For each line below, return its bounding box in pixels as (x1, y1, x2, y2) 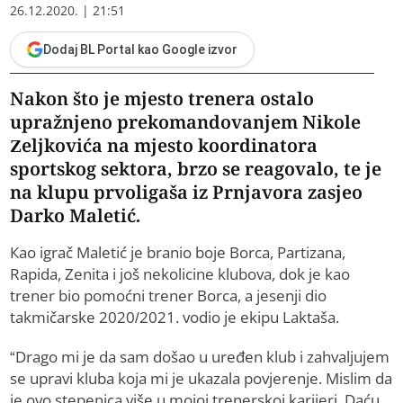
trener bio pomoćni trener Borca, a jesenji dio (10, 285, 327, 307)
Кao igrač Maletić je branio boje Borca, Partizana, (10, 242, 346, 264)
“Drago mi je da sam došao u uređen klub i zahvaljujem (10, 346, 390, 368)
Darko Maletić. (10, 203, 141, 228)
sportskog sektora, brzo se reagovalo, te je (10, 157, 382, 182)
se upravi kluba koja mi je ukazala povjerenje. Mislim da (10, 368, 393, 390)
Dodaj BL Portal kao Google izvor (43, 42, 238, 58)
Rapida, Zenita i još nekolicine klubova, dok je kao (10, 264, 351, 285)
